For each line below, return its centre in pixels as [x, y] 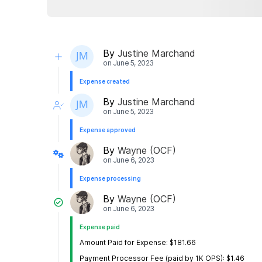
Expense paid [100, 227]
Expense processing [110, 179]
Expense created [105, 82]
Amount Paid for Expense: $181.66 [138, 243]
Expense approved [108, 130]
